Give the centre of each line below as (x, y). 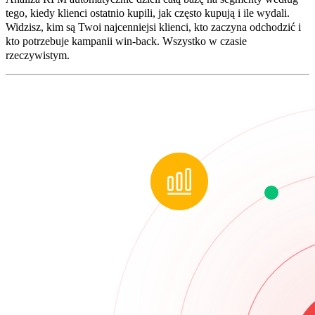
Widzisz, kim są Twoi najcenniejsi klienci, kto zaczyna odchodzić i (153, 27)
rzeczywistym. (38, 56)
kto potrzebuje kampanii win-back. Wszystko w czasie (126, 41)
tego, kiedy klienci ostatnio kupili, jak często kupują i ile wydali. (148, 13)
